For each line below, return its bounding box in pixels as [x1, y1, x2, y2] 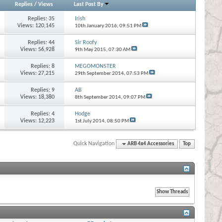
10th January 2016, [74, 23, 119, 29]
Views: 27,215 [20, 70, 55, 76]
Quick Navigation [73, 140, 115, 147]
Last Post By [74, 1, 104, 7]
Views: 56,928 [20, 46, 55, 53]
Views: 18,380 [20, 94, 55, 100]
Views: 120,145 [17, 22, 55, 29]
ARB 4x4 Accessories [127, 141, 174, 147]
